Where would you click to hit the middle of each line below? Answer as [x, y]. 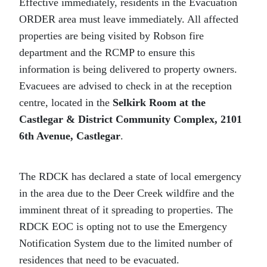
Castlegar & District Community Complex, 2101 [131, 119]
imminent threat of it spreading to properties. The [126, 209]
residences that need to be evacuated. [99, 260]
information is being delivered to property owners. [128, 69]
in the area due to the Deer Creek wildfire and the [127, 193]
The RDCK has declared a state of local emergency [130, 176]
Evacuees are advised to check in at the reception [125, 86]
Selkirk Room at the [159, 102]
